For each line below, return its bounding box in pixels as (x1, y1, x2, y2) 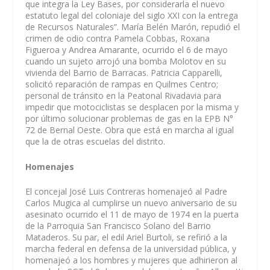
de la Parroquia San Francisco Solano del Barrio (25, 220, 212, 232)
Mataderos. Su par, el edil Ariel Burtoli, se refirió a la (25, 231, 228, 243)
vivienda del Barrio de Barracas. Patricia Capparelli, (25, 67, 223, 79)
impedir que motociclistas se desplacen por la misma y (25, 101, 239, 113)
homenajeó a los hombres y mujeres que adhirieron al (25, 254, 238, 266)
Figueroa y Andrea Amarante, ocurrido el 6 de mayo (25, 44, 228, 56)
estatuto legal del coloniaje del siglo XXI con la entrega (25, 10, 239, 22)
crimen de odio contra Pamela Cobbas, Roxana (25, 33, 210, 45)
